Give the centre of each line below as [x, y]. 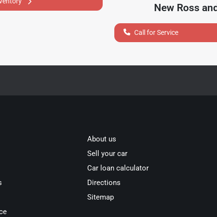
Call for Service [156, 32]
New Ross [177, 8]
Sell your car [108, 153]
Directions [104, 182]
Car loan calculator [118, 168]
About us [102, 139]
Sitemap [101, 197]
